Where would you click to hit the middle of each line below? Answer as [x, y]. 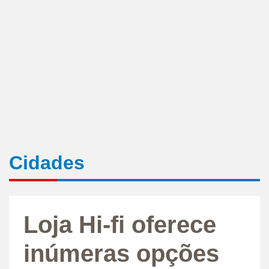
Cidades [47, 162]
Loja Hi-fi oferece [120, 224]
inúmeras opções [121, 253]
